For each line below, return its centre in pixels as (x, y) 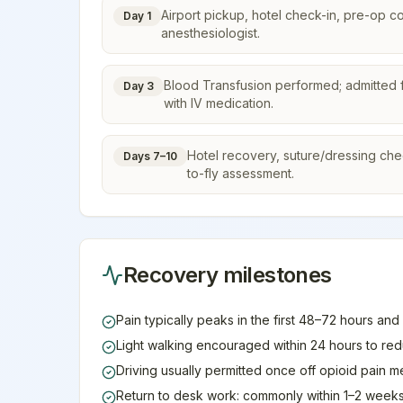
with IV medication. (219, 103)
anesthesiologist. (210, 33)
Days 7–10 (150, 156)
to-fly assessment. (241, 173)
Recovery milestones (228, 275)
